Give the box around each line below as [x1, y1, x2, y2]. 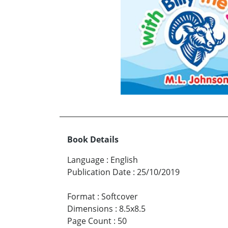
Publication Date [67, 166, 131, 178]
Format [67, 190, 95, 202]
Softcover [101, 190, 138, 202]
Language [67, 154, 104, 165]
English [110, 154, 138, 165]
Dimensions [67, 203, 113, 214]
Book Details [67, 133, 119, 145]
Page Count [67, 215, 111, 226]
